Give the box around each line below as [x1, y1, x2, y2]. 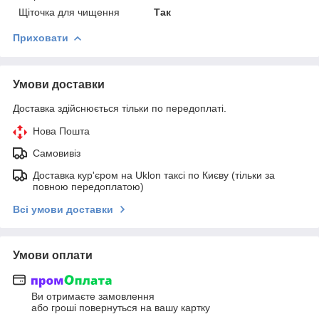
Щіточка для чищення [19, 6, 120, 18]
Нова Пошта [33, 125, 90, 137]
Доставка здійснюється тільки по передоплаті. [13, 102, 226, 114]
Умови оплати [13, 249, 93, 261]
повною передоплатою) [33, 180, 144, 192]
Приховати [13, 31, 68, 43]
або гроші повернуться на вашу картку [31, 302, 210, 314]
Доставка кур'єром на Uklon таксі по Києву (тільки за [33, 169, 275, 181]
